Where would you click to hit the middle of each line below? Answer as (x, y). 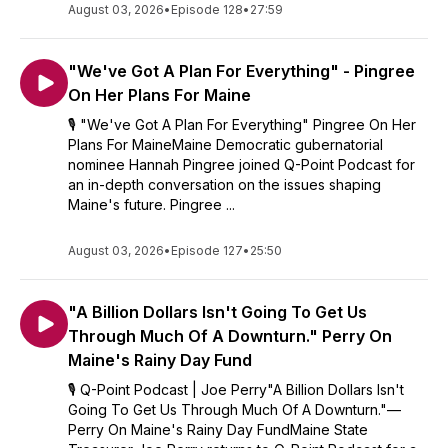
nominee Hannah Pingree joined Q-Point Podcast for (241, 164)
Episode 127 (207, 250)
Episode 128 (207, 9)
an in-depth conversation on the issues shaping (224, 184)
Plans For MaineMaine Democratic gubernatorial (225, 144)
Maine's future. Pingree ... (151, 204)
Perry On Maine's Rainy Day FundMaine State (218, 429)
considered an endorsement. (224, 10)
